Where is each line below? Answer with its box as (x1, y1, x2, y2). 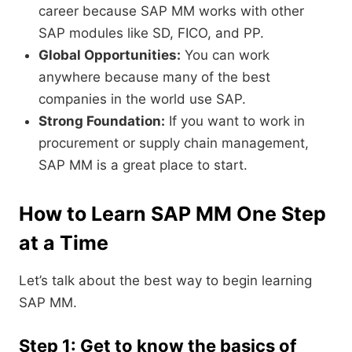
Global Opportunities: (38, 47, 181, 64)
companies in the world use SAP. (38, 91, 246, 108)
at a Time (19, 231, 108, 255)
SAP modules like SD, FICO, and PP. (38, 25, 264, 42)
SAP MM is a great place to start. (38, 157, 247, 174)
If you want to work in (165, 113, 305, 130)
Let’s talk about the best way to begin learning (19, 273, 312, 289)
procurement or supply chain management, (38, 135, 309, 152)
